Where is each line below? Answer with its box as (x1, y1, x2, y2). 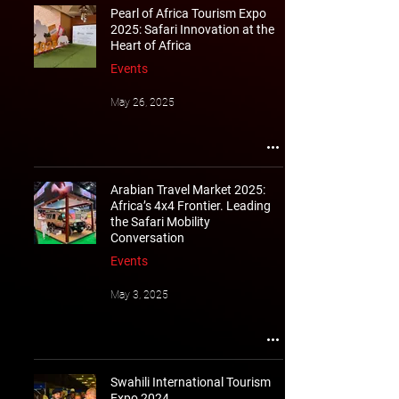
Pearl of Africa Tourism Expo (110, 6, 266, 20)
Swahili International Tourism (110, 375, 271, 389)
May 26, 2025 (110, 96, 175, 109)
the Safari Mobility (110, 215, 210, 229)
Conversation (110, 231, 184, 245)
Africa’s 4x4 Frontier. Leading (110, 199, 271, 213)
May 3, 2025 (110, 289, 168, 301)
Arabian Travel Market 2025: (110, 183, 265, 197)
